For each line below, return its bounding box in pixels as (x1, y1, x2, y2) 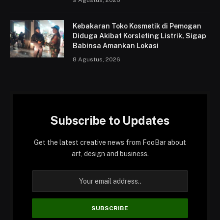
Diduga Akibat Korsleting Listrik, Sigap (73, 32, 206, 40)
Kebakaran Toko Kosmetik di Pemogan (73, 22, 201, 30)
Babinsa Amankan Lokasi (73, 42, 159, 50)
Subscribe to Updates (50, 113, 170, 128)
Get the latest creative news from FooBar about (34, 138, 186, 147)
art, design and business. (71, 150, 149, 158)
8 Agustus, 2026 (73, 56, 120, 63)
